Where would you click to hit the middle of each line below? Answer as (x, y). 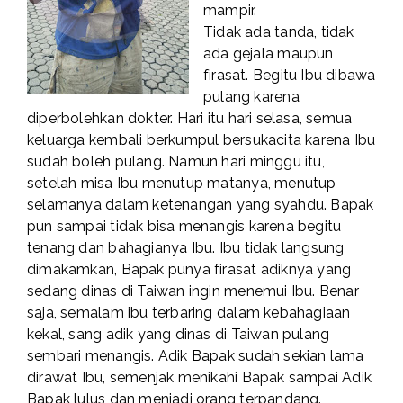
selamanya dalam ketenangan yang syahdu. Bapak (201, 205)
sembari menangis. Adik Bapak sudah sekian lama (196, 356)
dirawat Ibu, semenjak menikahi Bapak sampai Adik (200, 378)
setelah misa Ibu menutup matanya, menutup (182, 184)
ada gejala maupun (269, 54)
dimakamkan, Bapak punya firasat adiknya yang (189, 270)
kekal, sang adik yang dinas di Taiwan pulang (179, 335)
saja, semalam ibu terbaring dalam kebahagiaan (189, 313)
